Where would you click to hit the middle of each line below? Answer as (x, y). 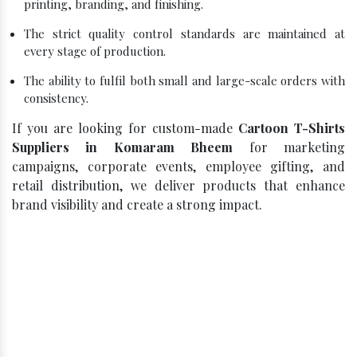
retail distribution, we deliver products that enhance (178, 185)
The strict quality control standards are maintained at (184, 33)
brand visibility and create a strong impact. (137, 204)
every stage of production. (95, 51)
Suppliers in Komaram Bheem (123, 147)
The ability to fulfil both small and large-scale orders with (184, 80)
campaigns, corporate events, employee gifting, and (178, 166)
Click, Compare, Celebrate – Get (178, 326)
